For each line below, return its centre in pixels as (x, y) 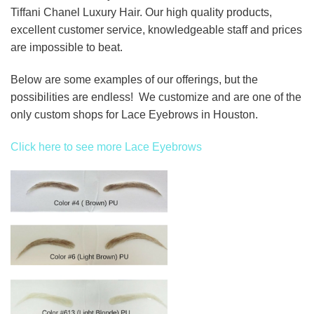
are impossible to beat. (67, 48)
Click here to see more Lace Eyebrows (106, 146)
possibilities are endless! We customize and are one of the (156, 97)
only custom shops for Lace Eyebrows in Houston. (134, 115)
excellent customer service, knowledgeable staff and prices (156, 30)
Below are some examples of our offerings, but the (134, 80)
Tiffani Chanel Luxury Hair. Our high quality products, (141, 13)
